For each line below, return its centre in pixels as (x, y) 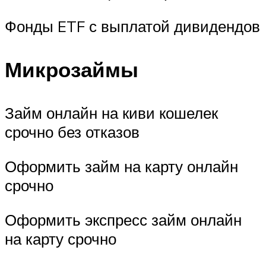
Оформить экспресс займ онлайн (123, 219)
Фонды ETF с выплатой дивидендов (132, 26)
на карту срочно (61, 238)
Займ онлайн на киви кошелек (111, 113)
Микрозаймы (72, 70)
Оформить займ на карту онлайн (121, 166)
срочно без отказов (72, 132)
